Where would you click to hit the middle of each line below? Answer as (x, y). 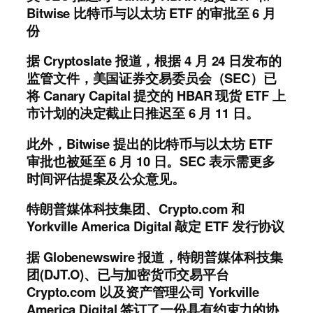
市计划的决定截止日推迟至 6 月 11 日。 (143, 113)
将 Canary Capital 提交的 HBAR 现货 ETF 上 (156, 96)
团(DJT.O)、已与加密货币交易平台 (128, 274)
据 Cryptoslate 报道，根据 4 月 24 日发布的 (154, 61)
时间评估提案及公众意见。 (106, 178)
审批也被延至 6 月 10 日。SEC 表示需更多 (151, 161)
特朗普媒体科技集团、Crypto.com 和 (136, 209)
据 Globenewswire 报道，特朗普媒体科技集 (155, 256)
